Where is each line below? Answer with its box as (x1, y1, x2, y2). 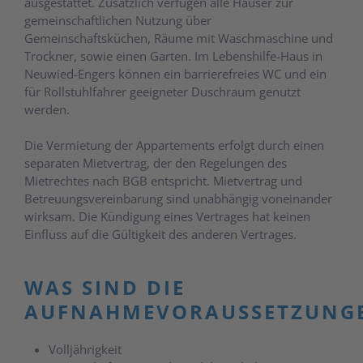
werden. (24, 100, 70, 117)
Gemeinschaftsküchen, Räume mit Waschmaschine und (24, 29, 333, 46)
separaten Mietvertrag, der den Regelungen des (24, 154, 287, 171)
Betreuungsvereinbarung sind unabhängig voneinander (24, 190, 332, 207)
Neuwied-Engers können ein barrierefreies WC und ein (24, 65, 327, 82)
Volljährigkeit (49, 340, 122, 357)
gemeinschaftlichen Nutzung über (24, 11, 211, 28)
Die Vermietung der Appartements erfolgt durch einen (24, 136, 324, 153)
